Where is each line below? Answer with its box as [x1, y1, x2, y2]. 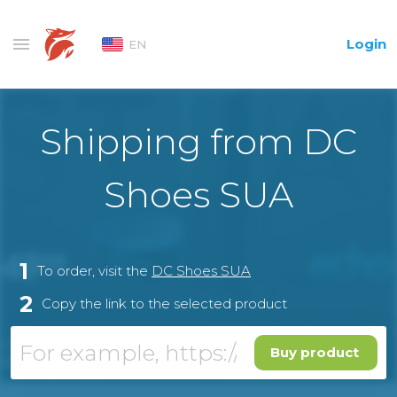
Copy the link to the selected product [42, 295, 287, 312]
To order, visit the [37, 262, 152, 279]
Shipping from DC [40, 120, 357, 163]
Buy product [270, 344, 359, 361]
